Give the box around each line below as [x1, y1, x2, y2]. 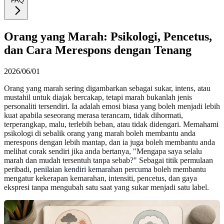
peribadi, [4, 164, 33, 173]
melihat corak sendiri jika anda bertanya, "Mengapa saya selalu [4, 146, 202, 155]
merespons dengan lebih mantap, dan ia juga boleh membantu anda [4, 137, 215, 146]
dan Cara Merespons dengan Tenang [4, 43, 191, 56]
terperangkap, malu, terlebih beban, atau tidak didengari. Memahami [4, 119, 218, 128]
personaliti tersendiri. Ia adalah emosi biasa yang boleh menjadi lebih [4, 101, 220, 110]
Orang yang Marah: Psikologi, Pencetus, [4, 29, 212, 43]
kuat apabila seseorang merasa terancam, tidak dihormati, [4, 110, 183, 119]
